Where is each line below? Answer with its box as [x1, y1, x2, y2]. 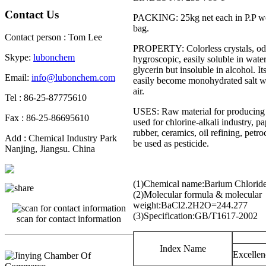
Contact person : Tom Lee [5, 32, 102, 43]
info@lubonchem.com [31, 72, 115, 83]
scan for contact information [17, 214, 121, 224]
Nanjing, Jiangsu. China [5, 144, 95, 154]
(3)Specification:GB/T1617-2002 [133, 211, 258, 221]
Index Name [160, 243, 206, 254]
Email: [5, 72, 31, 83]
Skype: [5, 52, 33, 63]
